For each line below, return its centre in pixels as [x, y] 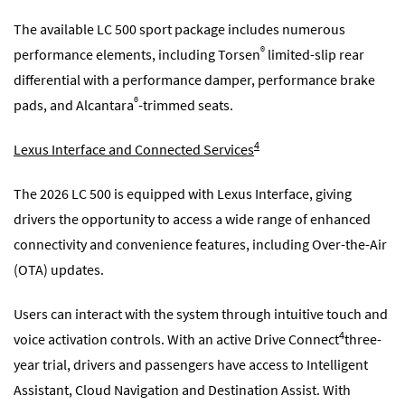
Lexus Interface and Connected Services [134, 149]
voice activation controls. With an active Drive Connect [176, 339]
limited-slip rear [315, 54]
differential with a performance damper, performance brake [194, 79]
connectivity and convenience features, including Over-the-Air [200, 245]
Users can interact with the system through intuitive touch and [201, 314]
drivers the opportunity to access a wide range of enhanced [192, 219]
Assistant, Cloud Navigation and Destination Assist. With [182, 390]
